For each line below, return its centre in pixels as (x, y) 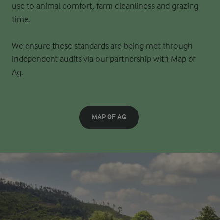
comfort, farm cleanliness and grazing (130, 6)
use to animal (37, 6)
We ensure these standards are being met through (102, 46)
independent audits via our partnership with (91, 59)
